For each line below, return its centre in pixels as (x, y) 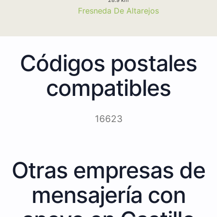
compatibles (108, 87)
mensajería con (108, 194)
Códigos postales (108, 63)
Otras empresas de (108, 170)
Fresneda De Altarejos (118, 10)
